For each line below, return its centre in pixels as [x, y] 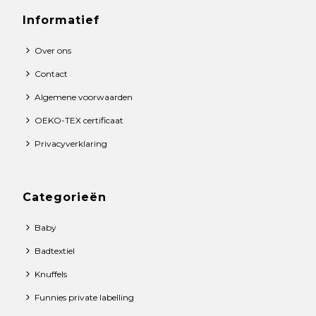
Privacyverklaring [71, 143]
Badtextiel [55, 250]
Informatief [61, 20]
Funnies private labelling [85, 297]
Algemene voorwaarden [84, 97]
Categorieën [65, 197]
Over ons [53, 50]
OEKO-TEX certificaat [79, 120]
